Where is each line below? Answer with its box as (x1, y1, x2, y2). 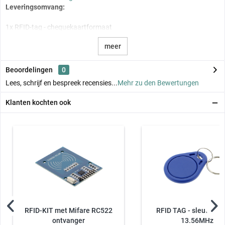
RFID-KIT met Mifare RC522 (25, 206, 113, 215)
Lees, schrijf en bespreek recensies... (6, 78, 118, 87)
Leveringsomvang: (6, 3, 65, 11)
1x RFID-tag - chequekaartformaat (6, 23, 112, 31)
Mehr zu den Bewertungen (118, 78, 199, 87)
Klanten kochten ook (6, 98, 71, 106)
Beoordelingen (6, 65, 53, 74)
